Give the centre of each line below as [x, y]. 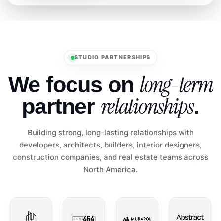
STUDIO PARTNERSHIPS [112, 57]
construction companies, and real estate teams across [110, 157]
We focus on [74, 84]
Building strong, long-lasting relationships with [110, 132]
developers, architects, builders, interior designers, [110, 145]
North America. [110, 169]
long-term [176, 85]
